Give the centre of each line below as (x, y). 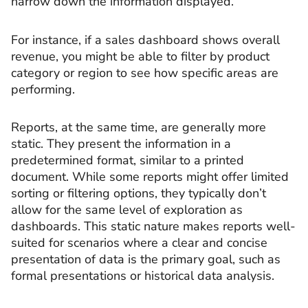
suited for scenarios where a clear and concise (139, 243)
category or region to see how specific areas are (145, 73)
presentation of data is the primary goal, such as (146, 259)
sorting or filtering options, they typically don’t (139, 193)
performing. (43, 89)
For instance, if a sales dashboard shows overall (145, 40)
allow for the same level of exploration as (127, 210)
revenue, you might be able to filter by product (140, 56)
